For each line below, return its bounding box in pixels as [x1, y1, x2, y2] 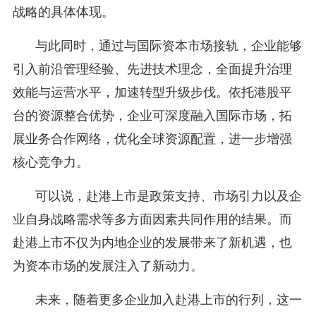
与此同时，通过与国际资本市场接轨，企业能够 [35, 38, 302, 53]
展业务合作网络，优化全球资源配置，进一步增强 [12, 131, 292, 146]
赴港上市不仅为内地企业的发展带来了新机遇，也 [12, 235, 292, 250]
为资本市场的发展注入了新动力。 [12, 258, 203, 273]
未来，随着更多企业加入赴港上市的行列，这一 [35, 292, 302, 307]
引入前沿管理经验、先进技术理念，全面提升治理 [12, 61, 292, 76]
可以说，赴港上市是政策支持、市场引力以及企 [35, 188, 302, 203]
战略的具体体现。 [12, 4, 114, 19]
